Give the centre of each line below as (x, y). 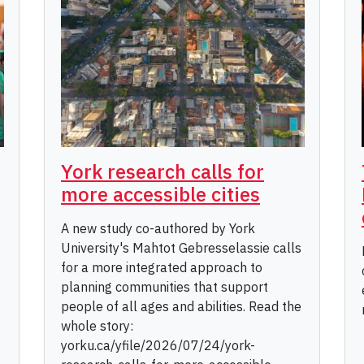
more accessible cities (160, 195)
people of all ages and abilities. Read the (181, 307)
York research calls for (162, 172)
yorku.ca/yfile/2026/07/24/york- (158, 346)
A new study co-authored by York (158, 229)
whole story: (97, 326)
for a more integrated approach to (162, 268)
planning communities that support (165, 287)
